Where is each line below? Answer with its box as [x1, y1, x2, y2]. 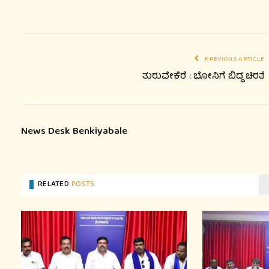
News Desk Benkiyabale [21, 122, 127, 141]
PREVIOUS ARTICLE [202, 53, 265, 65]
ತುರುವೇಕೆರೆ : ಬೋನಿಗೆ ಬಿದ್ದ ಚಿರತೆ [142, 68, 265, 85]
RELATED [38, 177, 72, 192]
